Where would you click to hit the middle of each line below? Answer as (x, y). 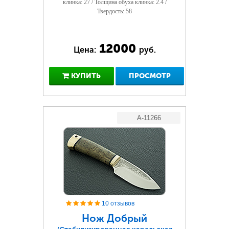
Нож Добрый (114, 218)
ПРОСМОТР (150, 76)
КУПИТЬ (85, 76)
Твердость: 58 (114, 11)
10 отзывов (118, 203)
